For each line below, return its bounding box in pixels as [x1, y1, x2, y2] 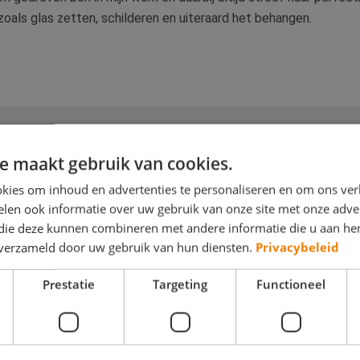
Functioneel [256, 276, 326, 292]
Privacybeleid [256, 239, 339, 256]
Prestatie [43, 276, 96, 292]
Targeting [153, 276, 207, 292]
